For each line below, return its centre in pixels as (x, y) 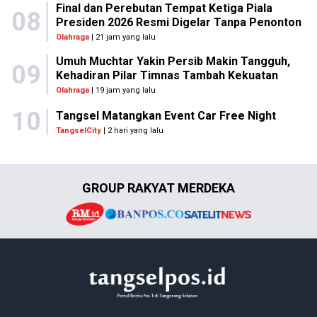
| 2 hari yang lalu (132, 130)
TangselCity (79, 130)
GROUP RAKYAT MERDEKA (158, 188)
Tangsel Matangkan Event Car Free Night (166, 115)
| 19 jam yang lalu (122, 90)
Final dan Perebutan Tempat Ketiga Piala (164, 8)
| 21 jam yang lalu (122, 37)
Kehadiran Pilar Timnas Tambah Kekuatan (167, 75)
